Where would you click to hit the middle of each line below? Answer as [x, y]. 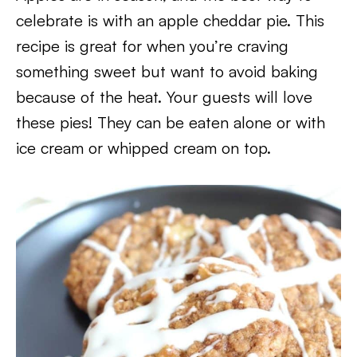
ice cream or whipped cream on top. [143, 147]
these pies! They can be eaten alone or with [171, 122]
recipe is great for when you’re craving [152, 45]
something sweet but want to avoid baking [167, 71]
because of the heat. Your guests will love [164, 96]
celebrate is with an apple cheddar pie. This [170, 20]
